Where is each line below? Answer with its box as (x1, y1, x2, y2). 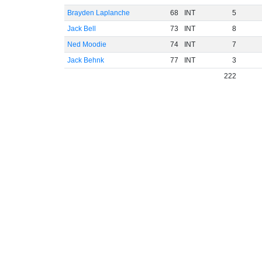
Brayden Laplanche (67, 9, 130, 17)
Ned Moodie (67, 40, 106, 49)
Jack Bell (67, 25, 96, 33)
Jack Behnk (67, 56, 104, 64)
